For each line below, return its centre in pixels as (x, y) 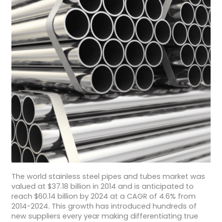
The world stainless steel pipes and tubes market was (108, 176)
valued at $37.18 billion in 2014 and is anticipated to (102, 186)
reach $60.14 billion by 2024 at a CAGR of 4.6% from (103, 196)
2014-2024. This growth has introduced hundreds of (104, 206)
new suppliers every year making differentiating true (105, 216)
